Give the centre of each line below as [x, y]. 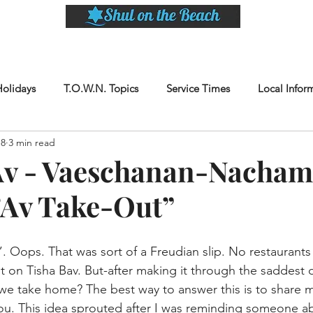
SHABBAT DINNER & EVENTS [96, 44]
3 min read [32, 142]
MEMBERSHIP [258, 44]
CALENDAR [191, 44]
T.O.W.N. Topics [101, 88]
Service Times [198, 88]
